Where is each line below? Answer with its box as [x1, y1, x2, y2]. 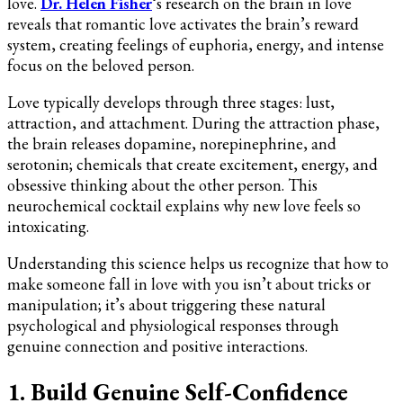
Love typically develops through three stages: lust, [7, 91, 335, 112]
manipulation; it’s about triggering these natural [7, 293, 326, 315]
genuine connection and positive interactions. [7, 335, 308, 356]
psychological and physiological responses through [7, 314, 339, 336]
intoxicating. [7, 215, 89, 237]
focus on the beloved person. [7, 54, 194, 76]
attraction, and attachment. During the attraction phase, [7, 112, 380, 133]
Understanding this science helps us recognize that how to [7, 252, 389, 273]
